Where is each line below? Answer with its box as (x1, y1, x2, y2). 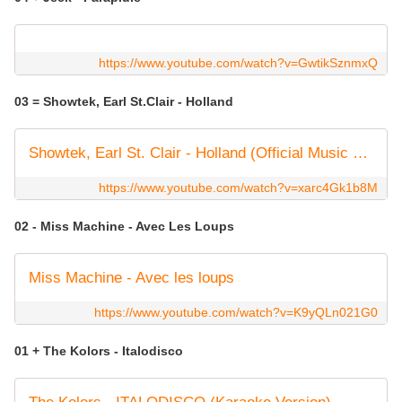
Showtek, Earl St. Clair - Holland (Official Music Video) (353, 144, 368, 162)
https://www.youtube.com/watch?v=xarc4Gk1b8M (99, 180, 378, 196)
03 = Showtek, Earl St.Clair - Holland (14, 94, 237, 109)
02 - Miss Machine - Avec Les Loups (14, 219, 238, 234)
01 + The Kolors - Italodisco (14, 344, 183, 359)
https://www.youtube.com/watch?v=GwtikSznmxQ (99, 56, 378, 71)
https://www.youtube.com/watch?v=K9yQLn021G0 (94, 305, 378, 320)
